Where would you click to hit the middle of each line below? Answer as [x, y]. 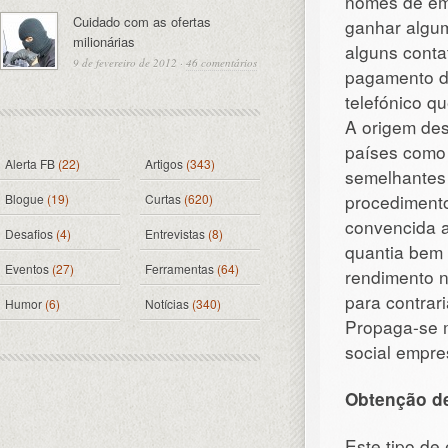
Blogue [24, 198]
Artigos [164, 163]
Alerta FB [30, 163]
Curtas [163, 198]
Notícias [167, 303]
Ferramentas [179, 268]
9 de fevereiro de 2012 [125, 62]
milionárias [104, 41]
